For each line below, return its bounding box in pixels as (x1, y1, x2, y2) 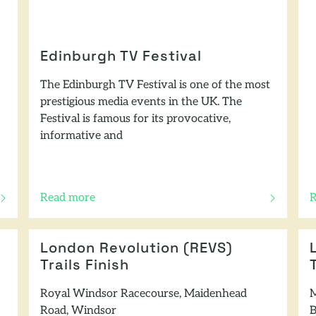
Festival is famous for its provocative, (40, 113, 231, 125)
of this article (39, 200, 107, 212)
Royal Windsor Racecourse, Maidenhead (40, 288, 248, 300)
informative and (40, 130, 123, 142)
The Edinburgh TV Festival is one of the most (40, 79, 271, 91)
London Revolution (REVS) (40, 241, 233, 256)
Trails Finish (40, 258, 130, 273)
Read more (40, 192, 96, 204)
